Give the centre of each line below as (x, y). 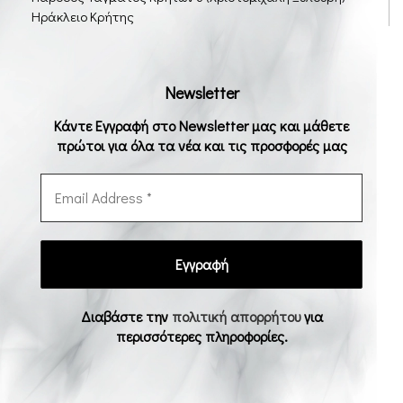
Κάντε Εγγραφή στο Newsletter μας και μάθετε (201, 125)
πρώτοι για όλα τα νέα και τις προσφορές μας (201, 145)
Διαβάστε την (126, 316)
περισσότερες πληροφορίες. (201, 336)
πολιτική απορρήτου (237, 316)
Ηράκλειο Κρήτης (83, 16)
